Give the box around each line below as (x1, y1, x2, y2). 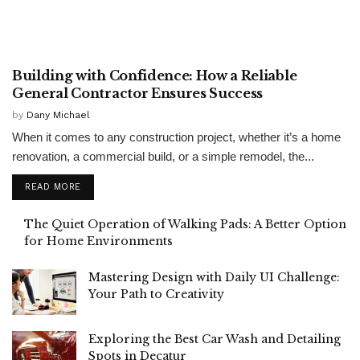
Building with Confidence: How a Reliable (12, 67, 297, 84)
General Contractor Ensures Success (12, 84, 264, 101)
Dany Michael (27, 108, 90, 121)
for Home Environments (24, 233, 173, 248)
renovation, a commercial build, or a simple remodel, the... (12, 149, 314, 163)
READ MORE (25, 181, 81, 192)
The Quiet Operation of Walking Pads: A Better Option (24, 216, 346, 231)
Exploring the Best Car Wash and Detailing (88, 331, 341, 346)
